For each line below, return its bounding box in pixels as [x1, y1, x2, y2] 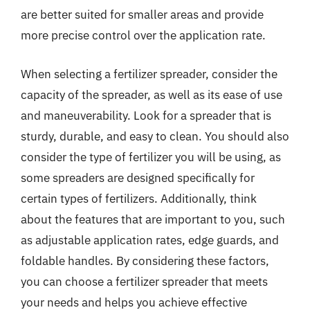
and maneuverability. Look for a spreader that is [21, 107, 271, 123]
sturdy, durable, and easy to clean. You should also [21, 128, 289, 144]
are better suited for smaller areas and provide [21, 7, 264, 22]
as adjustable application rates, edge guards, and [21, 232, 279, 248]
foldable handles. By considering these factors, [21, 253, 269, 268]
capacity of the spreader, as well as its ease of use [21, 86, 282, 102]
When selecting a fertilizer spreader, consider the [21, 66, 277, 82]
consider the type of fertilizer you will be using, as [21, 149, 281, 165]
